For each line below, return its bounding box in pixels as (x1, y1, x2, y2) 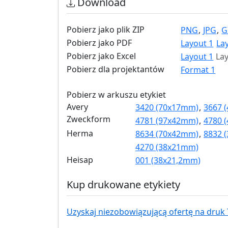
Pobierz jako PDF (67, 37, 132, 48)
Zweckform (67, 113, 110, 125)
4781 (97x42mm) (135, 115, 198, 126)
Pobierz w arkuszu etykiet (67, 89, 166, 100)
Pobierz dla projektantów (67, 63, 164, 75)
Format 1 (181, 64, 216, 75)
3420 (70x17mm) (135, 101, 198, 113)
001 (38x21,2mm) (135, 154, 201, 166)
